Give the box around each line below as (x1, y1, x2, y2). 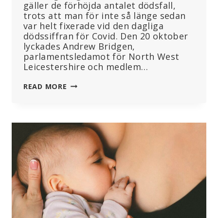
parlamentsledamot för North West (23, 50, 180, 62)
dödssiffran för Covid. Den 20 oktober (23, 30, 188, 42)
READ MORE (23, 81, 67, 91)
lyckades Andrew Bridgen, (23, 40, 135, 52)
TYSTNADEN (66, 101, 112, 110)
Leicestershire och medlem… (23, 60, 148, 73)
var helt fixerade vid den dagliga (23, 19, 163, 32)
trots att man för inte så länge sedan (23, 9, 186, 21)
